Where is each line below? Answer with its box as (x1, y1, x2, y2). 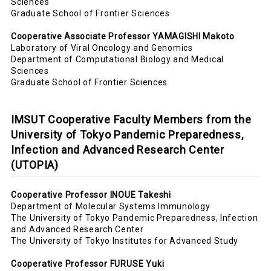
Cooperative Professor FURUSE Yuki (11, 259, 165, 269)
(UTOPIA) (11, 158, 59, 171)
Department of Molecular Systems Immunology (11, 201, 211, 211)
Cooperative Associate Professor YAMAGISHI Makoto (11, 31, 235, 41)
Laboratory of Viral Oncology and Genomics (11, 43, 193, 53)
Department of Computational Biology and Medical (11, 54, 224, 64)
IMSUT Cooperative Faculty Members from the (11, 113, 252, 126)
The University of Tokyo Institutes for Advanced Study (11, 236, 239, 246)
